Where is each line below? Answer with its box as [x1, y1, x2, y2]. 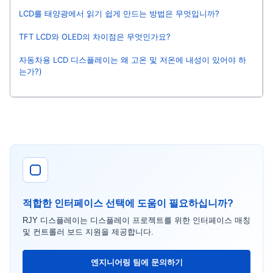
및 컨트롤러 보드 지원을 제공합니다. [23, 227, 154, 237]
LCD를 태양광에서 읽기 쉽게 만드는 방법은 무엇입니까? [19, 9, 219, 19]
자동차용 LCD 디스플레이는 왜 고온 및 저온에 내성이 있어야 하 [19, 54, 246, 65]
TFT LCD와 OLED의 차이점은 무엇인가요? [19, 32, 171, 42]
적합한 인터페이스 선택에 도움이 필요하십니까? [23, 198, 233, 209]
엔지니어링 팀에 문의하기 [90, 258, 183, 268]
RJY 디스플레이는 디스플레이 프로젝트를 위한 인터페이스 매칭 [23, 216, 250, 225]
